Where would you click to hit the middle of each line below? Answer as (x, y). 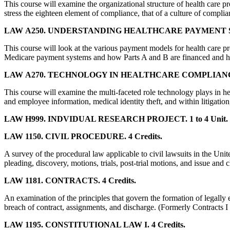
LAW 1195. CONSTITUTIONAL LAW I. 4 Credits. (95, 224)
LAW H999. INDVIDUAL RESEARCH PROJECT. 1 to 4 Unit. (116, 119)
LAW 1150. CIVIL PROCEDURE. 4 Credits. (83, 136)
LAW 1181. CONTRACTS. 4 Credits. (70, 180)
